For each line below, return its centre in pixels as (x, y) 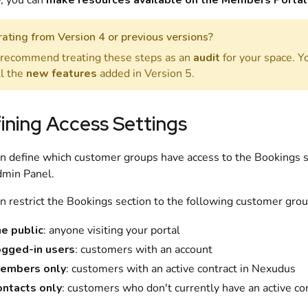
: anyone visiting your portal (111, 230)
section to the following (174, 201)
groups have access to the (187, 157)
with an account (172, 250)
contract (217, 269)
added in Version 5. (145, 74)
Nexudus (273, 269)
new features (61, 74)
